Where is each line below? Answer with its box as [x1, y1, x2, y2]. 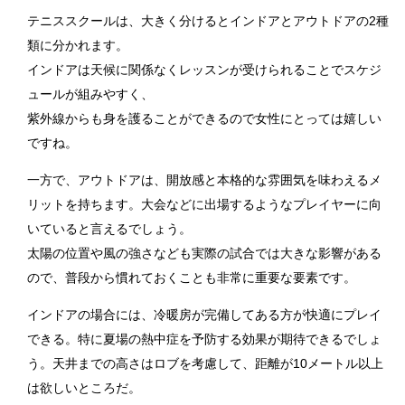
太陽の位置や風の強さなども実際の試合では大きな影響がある [27, 246, 381, 261]
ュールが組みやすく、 [27, 87, 154, 102]
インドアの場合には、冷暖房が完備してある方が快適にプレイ [27, 307, 381, 323]
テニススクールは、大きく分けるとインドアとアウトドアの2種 [27, 14, 389, 29]
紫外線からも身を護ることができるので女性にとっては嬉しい [27, 111, 381, 127]
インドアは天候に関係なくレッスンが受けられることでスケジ [27, 62, 381, 78]
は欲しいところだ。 [27, 381, 141, 396]
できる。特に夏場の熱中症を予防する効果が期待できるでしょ [27, 332, 381, 347]
